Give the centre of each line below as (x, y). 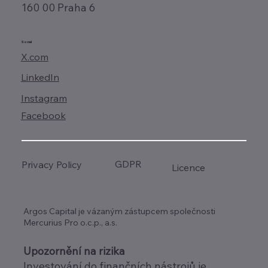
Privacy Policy (51, 165)
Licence (188, 167)
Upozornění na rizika (74, 251)
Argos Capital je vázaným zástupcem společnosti (119, 211)
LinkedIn (40, 77)
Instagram (44, 98)
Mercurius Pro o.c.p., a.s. (70, 223)
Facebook (43, 116)
